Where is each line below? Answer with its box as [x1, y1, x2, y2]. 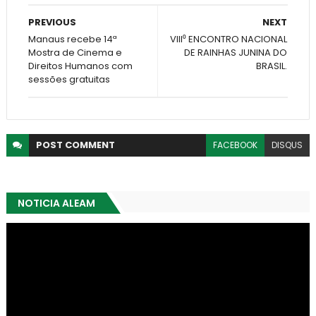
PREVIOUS [28, 15, 76, 29]
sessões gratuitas [28, 72, 110, 86]
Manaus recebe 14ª [28, 32, 117, 46]
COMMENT [64, 138, 115, 152]
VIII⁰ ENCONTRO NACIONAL [170, 32, 288, 46]
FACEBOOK [213, 138, 258, 151]
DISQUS [272, 138, 303, 151]
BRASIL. [256, 59, 288, 73]
